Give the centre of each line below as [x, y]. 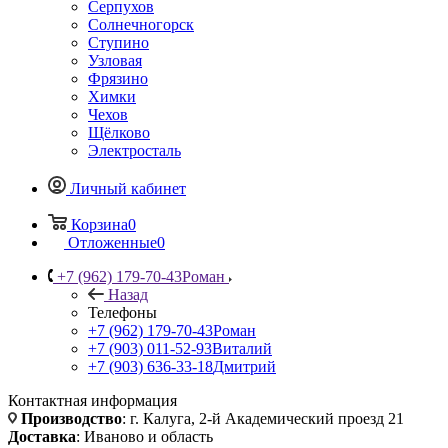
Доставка [42, 436]
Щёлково [119, 132]
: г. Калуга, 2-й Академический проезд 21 [263, 418]
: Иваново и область [144, 436]
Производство [71, 418]
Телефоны [122, 312]
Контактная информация [92, 400]
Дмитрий [244, 366]
